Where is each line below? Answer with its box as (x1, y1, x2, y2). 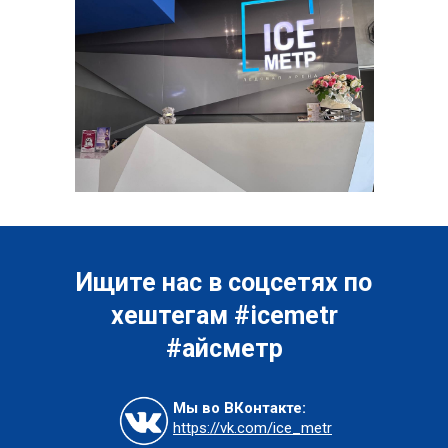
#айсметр (165, 334, 283, 363)
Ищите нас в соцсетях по (76, 268, 372, 297)
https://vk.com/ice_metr (173, 419, 332, 437)
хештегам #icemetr (110, 301, 338, 330)
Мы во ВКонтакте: (173, 399, 306, 417)
